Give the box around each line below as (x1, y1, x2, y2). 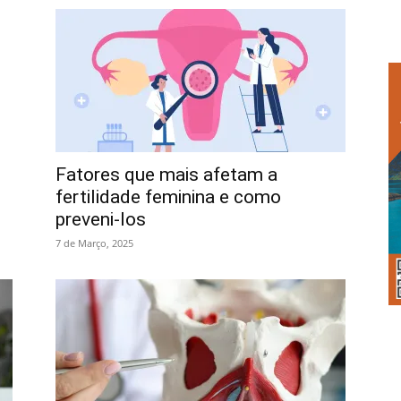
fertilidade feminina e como (55, 186, 281, 208)
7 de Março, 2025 (55, 236, 133, 250)
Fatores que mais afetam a (55, 164, 277, 185)
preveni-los (55, 209, 146, 230)
